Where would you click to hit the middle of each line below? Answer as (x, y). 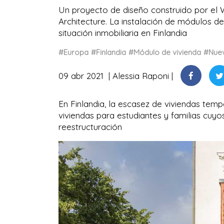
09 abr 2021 (82, 75)
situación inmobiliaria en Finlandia (123, 33)
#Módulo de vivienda (165, 52)
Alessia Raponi (141, 75)
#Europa (73, 52)
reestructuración (90, 127)
